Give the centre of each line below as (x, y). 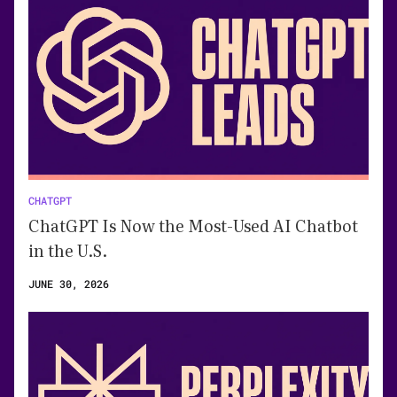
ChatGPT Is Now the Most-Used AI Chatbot (193, 225)
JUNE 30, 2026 (69, 283)
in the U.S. (68, 250)
